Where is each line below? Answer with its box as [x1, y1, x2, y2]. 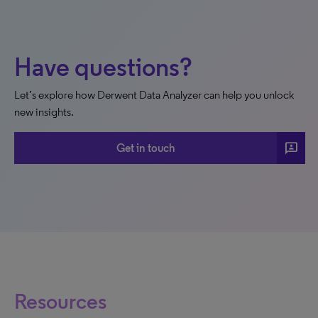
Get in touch [116, 141, 175, 155]
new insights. [14, 105, 74, 119]
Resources [14, 288, 106, 314]
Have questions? [14, 52, 192, 82]
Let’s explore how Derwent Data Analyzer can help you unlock [14, 88, 294, 102]
